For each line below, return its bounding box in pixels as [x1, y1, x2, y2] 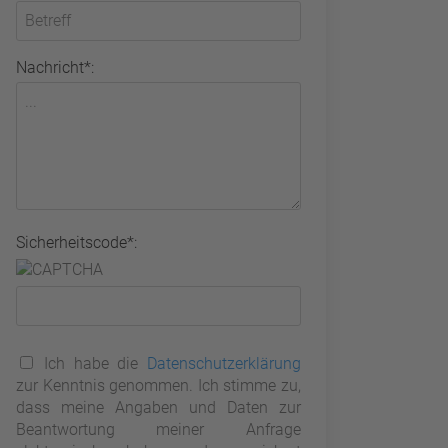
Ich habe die [35, 354, 147, 374]
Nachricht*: [15, 57, 94, 77]
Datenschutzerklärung [146, 354, 301, 374]
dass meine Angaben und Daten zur [15, 398, 301, 418]
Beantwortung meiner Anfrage [15, 420, 301, 440]
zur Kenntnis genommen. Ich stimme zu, [15, 376, 301, 396]
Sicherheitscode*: [15, 232, 137, 252]
